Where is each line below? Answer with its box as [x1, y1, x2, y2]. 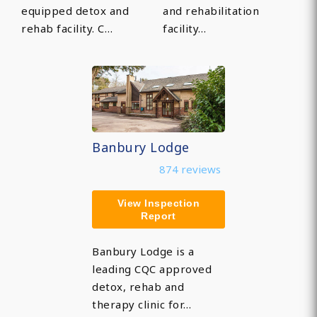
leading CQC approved [92, 262, 212, 277]
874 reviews [159, 162, 221, 177]
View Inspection [117, 197, 200, 209]
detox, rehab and [92, 279, 185, 294]
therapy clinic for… [92, 297, 192, 312]
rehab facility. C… [21, 21, 113, 36]
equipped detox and [21, 4, 129, 18]
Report [141, 210, 176, 222]
